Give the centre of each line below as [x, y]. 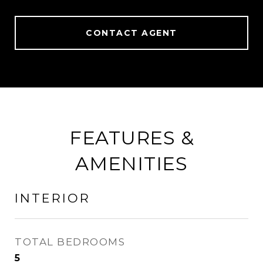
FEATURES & [131, 138]
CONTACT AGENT [131, 33]
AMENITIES [131, 163]
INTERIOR [53, 198]
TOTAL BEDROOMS [70, 242]
